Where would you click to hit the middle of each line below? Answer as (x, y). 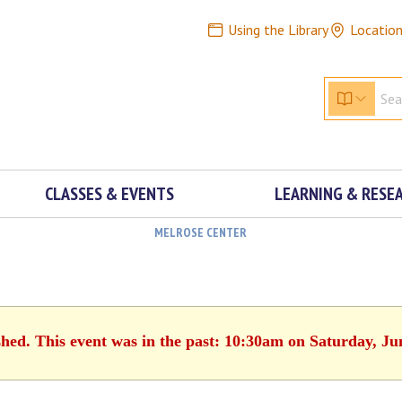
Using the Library (278, 30)
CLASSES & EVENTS (109, 194)
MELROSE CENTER (200, 232)
